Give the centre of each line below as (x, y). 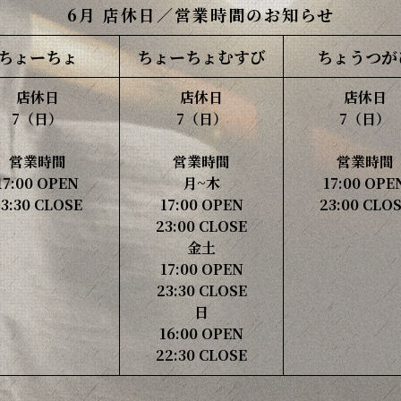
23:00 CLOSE (201, 226)
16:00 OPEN (201, 333)
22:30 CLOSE (201, 355)
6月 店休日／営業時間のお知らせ (200, 14)
